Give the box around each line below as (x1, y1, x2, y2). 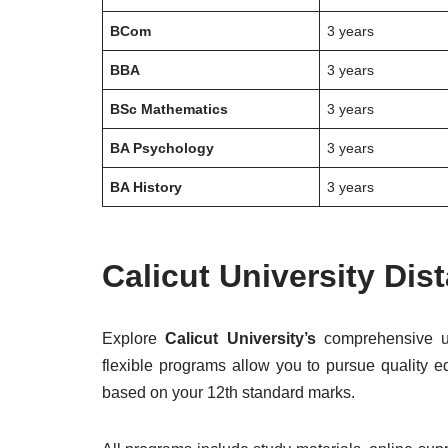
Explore (102, 330, 166, 347)
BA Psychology (110, 140, 215, 156)
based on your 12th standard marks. (102, 384, 355, 401)
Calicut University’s (165, 330, 325, 347)
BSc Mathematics (110, 101, 229, 117)
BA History (110, 179, 183, 195)
